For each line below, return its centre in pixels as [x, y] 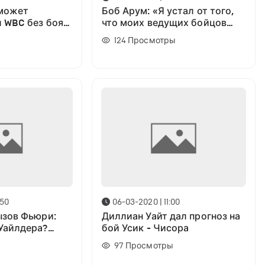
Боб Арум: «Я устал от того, [168, 12]
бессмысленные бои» [153, 47]
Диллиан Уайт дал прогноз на [171, 216]
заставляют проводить [156, 35]
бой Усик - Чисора [145, 228]
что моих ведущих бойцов [164, 23]
